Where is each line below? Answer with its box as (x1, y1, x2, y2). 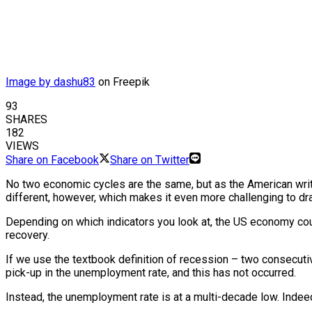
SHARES (6, 113, 47, 127)
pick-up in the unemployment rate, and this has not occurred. (6, 266, 296, 280)
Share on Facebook (6, 153, 99, 167)
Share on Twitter (110, 153, 189, 167)
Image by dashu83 (6, 75, 95, 89)
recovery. (6, 228, 49, 242)
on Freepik (95, 75, 150, 89)
